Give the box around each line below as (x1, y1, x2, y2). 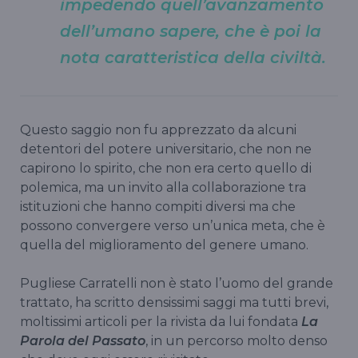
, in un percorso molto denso (145, 332, 328, 348)
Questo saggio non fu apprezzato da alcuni (20, 121, 296, 137)
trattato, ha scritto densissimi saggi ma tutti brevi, (20, 294, 328, 310)
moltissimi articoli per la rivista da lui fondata (20, 313, 301, 329)
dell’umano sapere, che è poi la (60, 21, 321, 41)
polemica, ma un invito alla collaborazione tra (20, 179, 306, 195)
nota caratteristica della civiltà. (60, 47, 326, 67)
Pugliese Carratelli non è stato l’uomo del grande (20, 275, 333, 291)
